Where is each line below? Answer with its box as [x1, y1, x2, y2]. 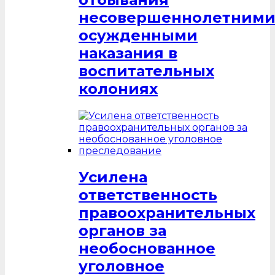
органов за [79, 222, 166, 240]
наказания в [79, 44, 177, 62]
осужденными [79, 26, 198, 44]
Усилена [79, 168, 147, 187]
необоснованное [79, 239, 215, 258]
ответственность [79, 186, 217, 204]
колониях [79, 79, 158, 98]
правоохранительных [79, 204, 255, 222]
